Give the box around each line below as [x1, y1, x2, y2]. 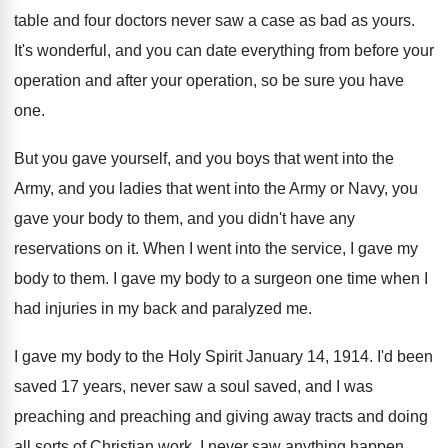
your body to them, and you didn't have [53, 210, 325, 227]
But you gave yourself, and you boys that [14, 150, 300, 167]
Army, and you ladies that [14, 180, 192, 197]
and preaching [85, 408, 195, 425]
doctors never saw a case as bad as [115, 12, 368, 29]
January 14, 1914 [246, 348, 369, 365]
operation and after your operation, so [14, 72, 278, 89]
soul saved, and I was [220, 378, 373, 395]
